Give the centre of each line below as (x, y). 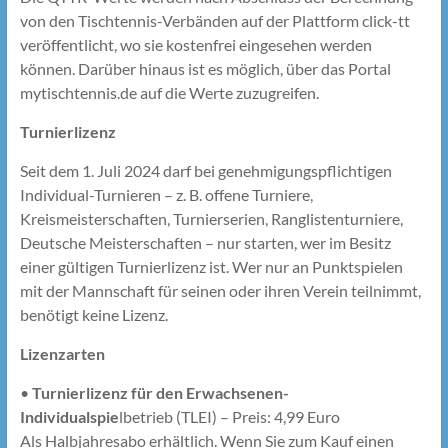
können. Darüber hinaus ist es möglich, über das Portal (205, 69)
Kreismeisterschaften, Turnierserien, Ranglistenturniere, (211, 219)
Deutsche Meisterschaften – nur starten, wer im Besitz (205, 243)
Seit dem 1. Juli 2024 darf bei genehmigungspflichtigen (205, 171)
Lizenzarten (62, 354)
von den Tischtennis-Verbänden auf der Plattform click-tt (214, 21)
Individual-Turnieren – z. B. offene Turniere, (166, 195)
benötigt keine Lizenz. (93, 315)
